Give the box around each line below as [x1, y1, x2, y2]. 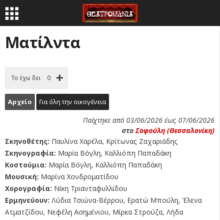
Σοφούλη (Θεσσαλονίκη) [136, 126, 215, 135]
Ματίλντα [5, 31, 80, 53]
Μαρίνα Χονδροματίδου [39, 172, 118, 181]
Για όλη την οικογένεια [39, 97, 106, 106]
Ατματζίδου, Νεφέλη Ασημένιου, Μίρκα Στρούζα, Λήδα [5, 207, 183, 217]
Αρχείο [8, 97, 32, 106]
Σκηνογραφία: [5, 148, 56, 158]
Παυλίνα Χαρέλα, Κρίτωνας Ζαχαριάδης [50, 137, 178, 146]
